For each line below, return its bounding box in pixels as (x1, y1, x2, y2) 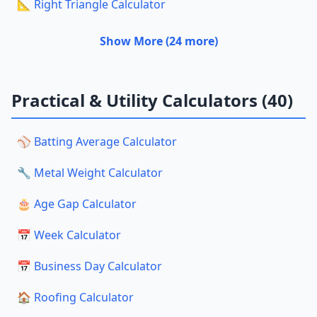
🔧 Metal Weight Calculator (17, 165, 163, 180)
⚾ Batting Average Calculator (17, 134, 177, 149)
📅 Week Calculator (17, 227, 121, 243)
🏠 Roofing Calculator (17, 289, 134, 305)
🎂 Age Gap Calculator (17, 196, 137, 212)
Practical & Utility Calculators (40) (11, 88, 293, 112)
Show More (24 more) (99, 33, 218, 49)
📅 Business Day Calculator (17, 258, 162, 274)
